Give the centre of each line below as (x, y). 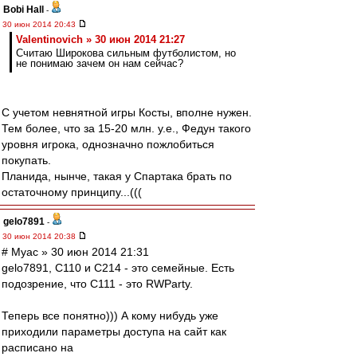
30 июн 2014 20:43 (40, 24)
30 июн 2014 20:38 (40, 236)
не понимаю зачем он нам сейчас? (100, 63)
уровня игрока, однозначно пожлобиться (108, 144)
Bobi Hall (24, 10)
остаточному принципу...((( (72, 192)
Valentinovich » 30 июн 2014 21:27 (100, 39)
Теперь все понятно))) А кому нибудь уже (110, 316)
